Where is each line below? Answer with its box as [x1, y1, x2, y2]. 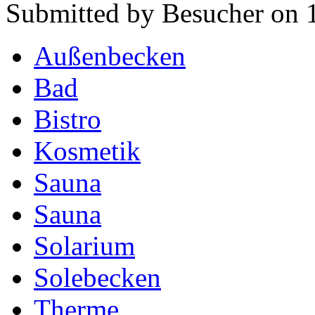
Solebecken [34, 262, 161, 292]
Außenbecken [34, 40, 186, 71]
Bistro [34, 103, 101, 134]
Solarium [34, 230, 135, 261]
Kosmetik [34, 135, 141, 166]
